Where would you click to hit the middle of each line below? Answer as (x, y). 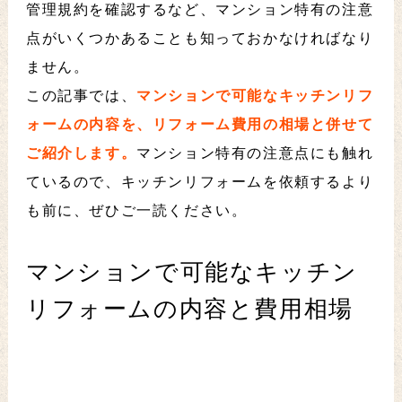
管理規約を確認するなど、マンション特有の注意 (200, 10)
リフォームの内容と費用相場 (189, 310)
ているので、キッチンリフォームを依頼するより (200, 182)
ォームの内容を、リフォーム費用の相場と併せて (200, 125)
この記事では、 (81, 96)
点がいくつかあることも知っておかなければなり (200, 39)
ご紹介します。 (81, 153)
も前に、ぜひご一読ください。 (136, 211)
